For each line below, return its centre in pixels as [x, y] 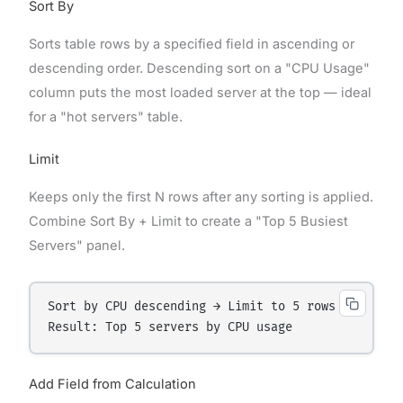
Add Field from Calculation [112, 385]
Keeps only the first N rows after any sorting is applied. [201, 197]
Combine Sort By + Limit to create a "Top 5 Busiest [188, 222]
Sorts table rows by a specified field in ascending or [191, 44]
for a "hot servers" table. [105, 116]
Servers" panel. [76, 246]
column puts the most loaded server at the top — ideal [200, 92]
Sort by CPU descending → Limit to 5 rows [192, 307]
